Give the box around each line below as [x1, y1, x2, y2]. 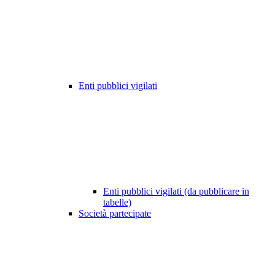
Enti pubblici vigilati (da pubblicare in [103, 186, 249, 197]
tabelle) [103, 197, 131, 208]
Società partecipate [79, 208, 151, 219]
